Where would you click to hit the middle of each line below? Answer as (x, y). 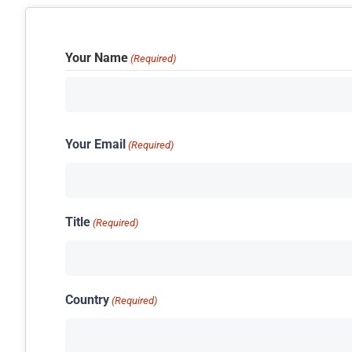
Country (87, 300)
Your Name (97, 58)
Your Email (95, 144)
